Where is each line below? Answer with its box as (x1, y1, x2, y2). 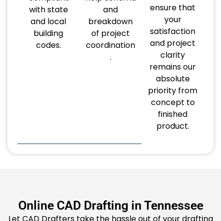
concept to (150, 96, 195, 108)
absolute (155, 73, 190, 84)
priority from (148, 84, 197, 96)
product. (156, 120, 189, 132)
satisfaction (150, 25, 195, 37)
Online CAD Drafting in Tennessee (18, 198, 203, 213)
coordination (86, 39, 135, 51)
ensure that (150, 1, 195, 13)
